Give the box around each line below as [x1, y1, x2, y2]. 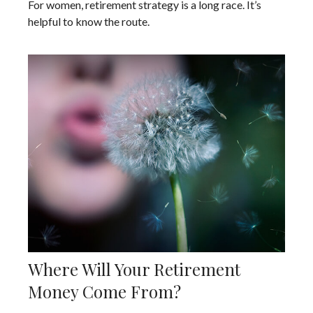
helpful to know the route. [28, 15, 150, 29]
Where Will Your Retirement [28, 257, 240, 280]
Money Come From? [28, 279, 181, 303]
